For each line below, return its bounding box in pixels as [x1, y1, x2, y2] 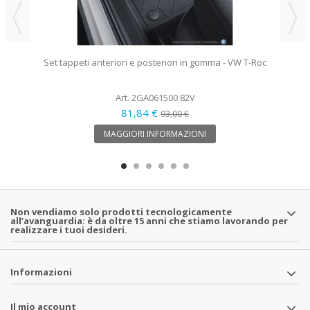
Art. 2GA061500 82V [115, 91, 195, 104]
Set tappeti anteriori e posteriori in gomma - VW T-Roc [44, 55, 266, 69]
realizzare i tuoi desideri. [10, 223, 127, 236]
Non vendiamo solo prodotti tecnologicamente [10, 205, 232, 218]
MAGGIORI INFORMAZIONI [104, 127, 206, 140]
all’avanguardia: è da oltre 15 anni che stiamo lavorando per [10, 214, 288, 227]
